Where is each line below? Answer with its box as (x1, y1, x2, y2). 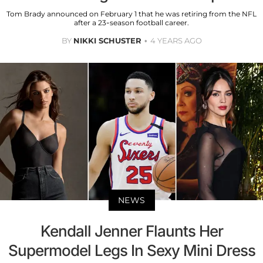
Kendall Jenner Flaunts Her (40, 222, 223, 241)
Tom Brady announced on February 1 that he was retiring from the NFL (6, 9, 257, 18)
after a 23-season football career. (74, 18, 189, 27)
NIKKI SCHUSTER (73, 35, 141, 45)
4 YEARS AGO (150, 35, 202, 45)
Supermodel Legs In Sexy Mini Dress (8, 241, 255, 260)
